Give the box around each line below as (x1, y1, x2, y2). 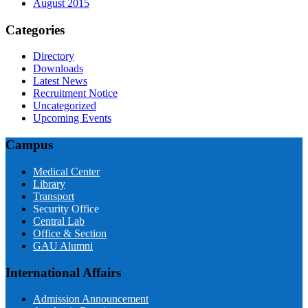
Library (33, 177, 65, 190)
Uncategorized (33, 100, 96, 112)
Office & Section (33, 227, 107, 239)
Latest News (33, 75, 87, 87)
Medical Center (33, 165, 100, 177)
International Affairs (5, 265, 121, 280)
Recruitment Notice (33, 87, 118, 100)
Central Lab (33, 214, 85, 227)
